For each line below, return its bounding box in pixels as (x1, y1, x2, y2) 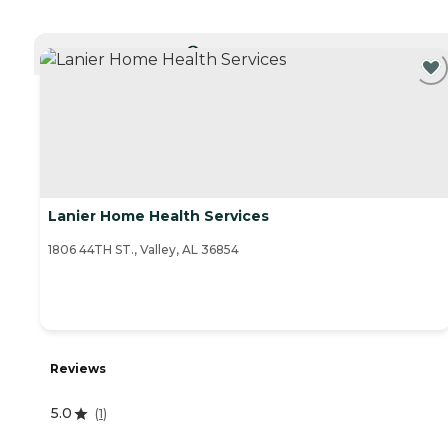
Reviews (50, 361, 106, 377)
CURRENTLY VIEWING (199, 44, 306, 56)
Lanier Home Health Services (48, 207, 269, 226)
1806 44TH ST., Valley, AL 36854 (48, 242, 239, 258)
